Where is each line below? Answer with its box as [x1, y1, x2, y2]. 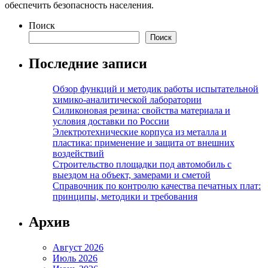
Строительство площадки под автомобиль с [53, 159, 232, 170]
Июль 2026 [53, 253, 98, 264]
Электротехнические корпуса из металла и [53, 127, 227, 138]
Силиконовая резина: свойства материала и [53, 105, 230, 116]
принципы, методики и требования [53, 191, 197, 202]
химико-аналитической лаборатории [53, 95, 202, 105]
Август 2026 [53, 242, 103, 253]
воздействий [53, 148, 104, 159]
